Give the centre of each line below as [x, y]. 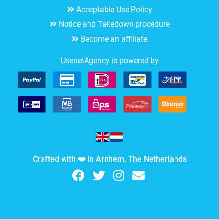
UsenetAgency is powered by [109, 60]
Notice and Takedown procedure [114, 24]
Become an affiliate [114, 39]
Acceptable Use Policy [114, 9]
